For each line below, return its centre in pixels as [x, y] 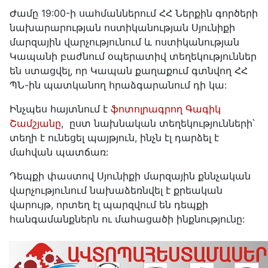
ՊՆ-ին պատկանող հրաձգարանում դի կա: [118, 85]
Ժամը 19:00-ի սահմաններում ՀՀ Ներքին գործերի [134, 13]
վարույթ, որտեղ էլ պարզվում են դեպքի [109, 205]
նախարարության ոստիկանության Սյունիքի [122, 28]
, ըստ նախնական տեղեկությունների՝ [158, 124]
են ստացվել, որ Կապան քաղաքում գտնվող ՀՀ [129, 71]
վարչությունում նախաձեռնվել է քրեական [116, 191]
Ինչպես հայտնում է [60, 109]
